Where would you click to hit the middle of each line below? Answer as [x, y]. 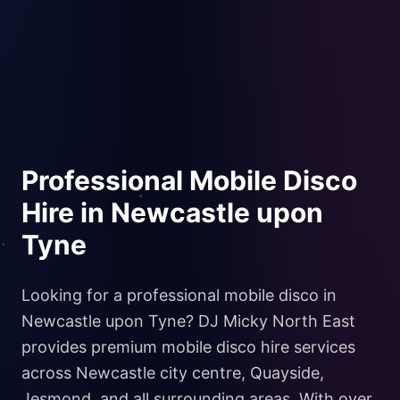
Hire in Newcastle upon [172, 213]
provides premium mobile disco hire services [188, 347]
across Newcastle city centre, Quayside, [173, 373]
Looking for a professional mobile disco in [179, 296]
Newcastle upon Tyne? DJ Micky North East [188, 321]
